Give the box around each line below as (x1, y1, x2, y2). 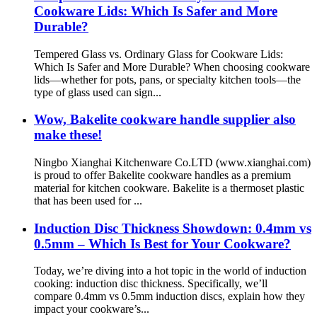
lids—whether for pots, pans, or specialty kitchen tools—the (34, 73, 301, 86)
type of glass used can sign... (34, 86, 161, 98)
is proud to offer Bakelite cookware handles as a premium (34, 168, 291, 181)
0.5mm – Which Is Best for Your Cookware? (34, 236, 291, 251)
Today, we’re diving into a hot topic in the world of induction (34, 265, 306, 277)
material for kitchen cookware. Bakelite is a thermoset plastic (34, 181, 304, 194)
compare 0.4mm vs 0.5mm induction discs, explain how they (34, 290, 305, 303)
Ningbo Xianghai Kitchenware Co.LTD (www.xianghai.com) (34, 156, 311, 168)
